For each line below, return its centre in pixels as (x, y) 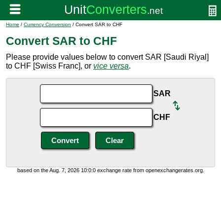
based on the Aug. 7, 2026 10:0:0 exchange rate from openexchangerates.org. (110, 170)
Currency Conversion (47, 24)
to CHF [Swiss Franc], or (50, 66)
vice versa (111, 66)
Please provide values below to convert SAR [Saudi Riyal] (107, 57)
